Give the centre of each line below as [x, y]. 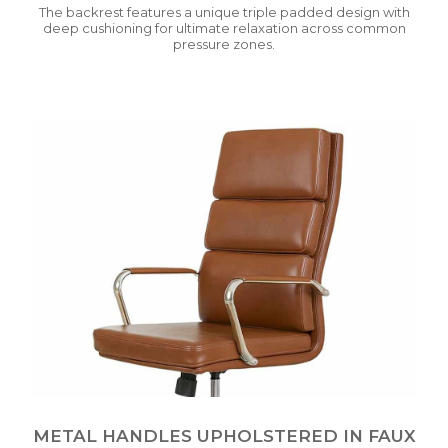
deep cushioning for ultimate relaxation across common [224, 28]
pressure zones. [224, 44]
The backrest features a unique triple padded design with [224, 12]
